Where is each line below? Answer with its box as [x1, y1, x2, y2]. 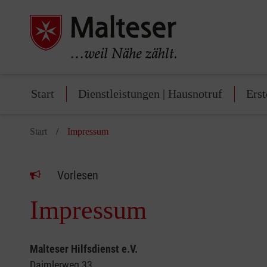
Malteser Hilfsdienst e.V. [30, 243, 138, 256]
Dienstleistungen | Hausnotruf [78, 87, 222, 101]
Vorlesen [57, 168, 98, 183]
